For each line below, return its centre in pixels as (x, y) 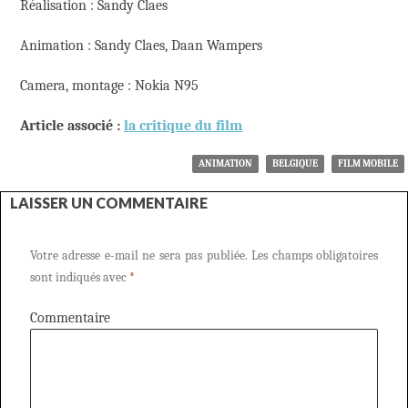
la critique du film (183, 126)
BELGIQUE (295, 164)
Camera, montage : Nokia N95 (109, 86)
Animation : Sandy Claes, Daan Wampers (141, 46)
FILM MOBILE (368, 164)
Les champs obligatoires (313, 256)
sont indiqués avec (80, 278)
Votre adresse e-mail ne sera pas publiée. (139, 256)
